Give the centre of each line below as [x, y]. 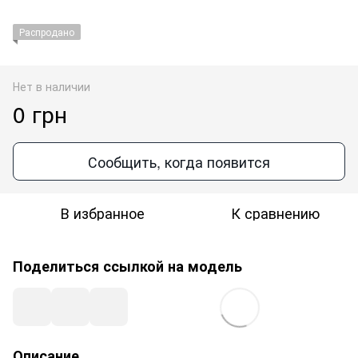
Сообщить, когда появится [179, 161]
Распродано [47, 31]
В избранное [102, 212]
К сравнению [275, 212]
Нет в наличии [52, 86]
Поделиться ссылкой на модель [127, 266]
